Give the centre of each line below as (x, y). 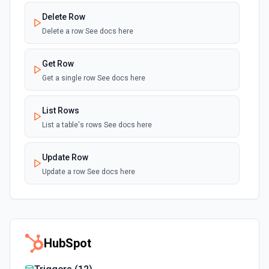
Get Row (58, 64)
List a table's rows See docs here (97, 125)
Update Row (65, 157)
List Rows (61, 110)
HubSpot (68, 243)
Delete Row (64, 17)
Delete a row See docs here (88, 31)
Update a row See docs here (89, 172)
